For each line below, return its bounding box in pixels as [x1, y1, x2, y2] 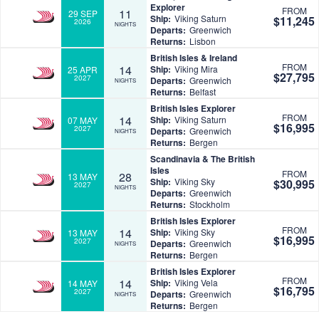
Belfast [189, 85, 216, 98]
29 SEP [68, 6, 98, 19]
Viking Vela [174, 276, 218, 289]
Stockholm [189, 198, 230, 211]
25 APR [68, 63, 98, 75]
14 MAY [68, 276, 98, 289]
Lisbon [189, 35, 216, 48]
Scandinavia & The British [150, 152, 255, 166]
